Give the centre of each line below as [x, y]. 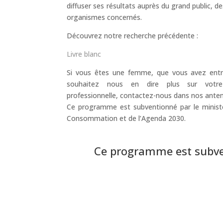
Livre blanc [84, 54]
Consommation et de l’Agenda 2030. [126, 118]
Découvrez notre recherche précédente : [133, 36]
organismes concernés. [105, 17]
